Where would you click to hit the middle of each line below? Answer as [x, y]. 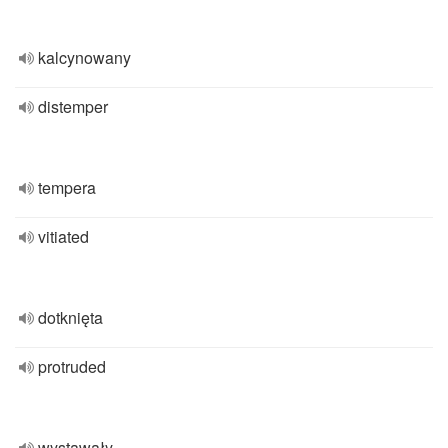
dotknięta [70, 317]
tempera [67, 187]
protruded [72, 366]
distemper [73, 106]
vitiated [63, 236]
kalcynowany [84, 57]
